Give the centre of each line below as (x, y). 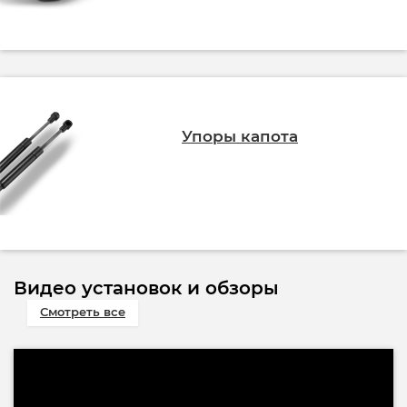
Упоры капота (240, 136)
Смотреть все (83, 312)
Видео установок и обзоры (146, 288)
